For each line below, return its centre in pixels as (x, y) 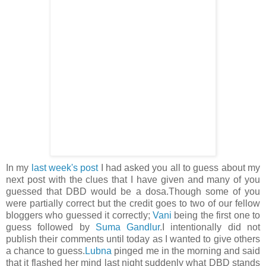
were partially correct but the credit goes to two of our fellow (133, 204)
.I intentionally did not (210, 227)
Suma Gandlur (128, 227)
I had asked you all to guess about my (179, 168)
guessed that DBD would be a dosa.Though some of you (133, 192)
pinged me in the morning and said (186, 251)
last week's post (64, 168)
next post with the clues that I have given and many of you (133, 180)
